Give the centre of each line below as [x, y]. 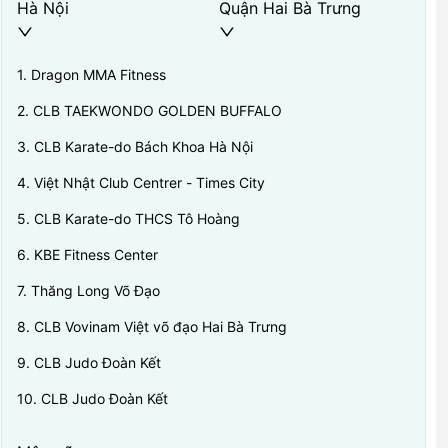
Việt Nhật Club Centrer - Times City [149, 182]
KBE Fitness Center [95, 254]
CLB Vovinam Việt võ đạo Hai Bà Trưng [160, 326]
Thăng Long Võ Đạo [95, 290]
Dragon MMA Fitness [98, 74]
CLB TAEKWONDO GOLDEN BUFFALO [157, 110]
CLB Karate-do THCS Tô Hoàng [136, 218]
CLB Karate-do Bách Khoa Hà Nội [143, 146]
